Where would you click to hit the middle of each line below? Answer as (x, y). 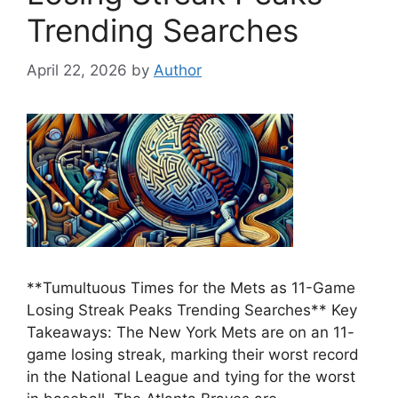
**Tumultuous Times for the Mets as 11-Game (191, 287)
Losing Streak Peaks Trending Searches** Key (192, 310)
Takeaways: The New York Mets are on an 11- (191, 332)
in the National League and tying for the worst (191, 376)
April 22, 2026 (77, 70)
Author (178, 70)
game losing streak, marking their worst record (193, 354)
